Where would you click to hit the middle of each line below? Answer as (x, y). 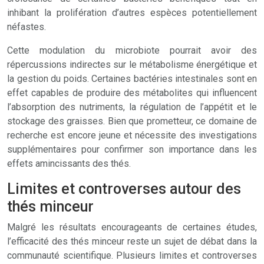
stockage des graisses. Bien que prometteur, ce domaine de (132, 121)
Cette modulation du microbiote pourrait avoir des (132, 50)
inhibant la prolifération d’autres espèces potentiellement (132, 13)
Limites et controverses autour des (124, 189)
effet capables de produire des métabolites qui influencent (132, 93)
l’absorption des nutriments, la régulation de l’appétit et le (132, 107)
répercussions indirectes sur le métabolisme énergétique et (132, 65)
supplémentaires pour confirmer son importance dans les (132, 149)
